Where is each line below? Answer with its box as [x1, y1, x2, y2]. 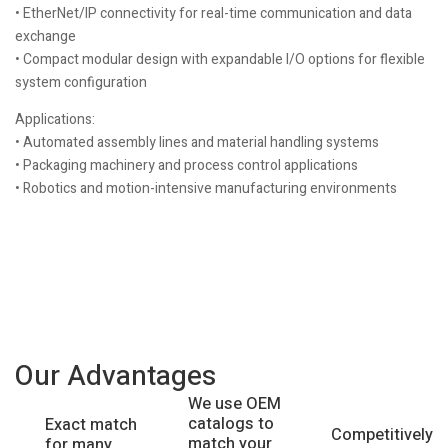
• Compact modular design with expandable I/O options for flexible [15, 49, 425, 70]
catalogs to [188, 412, 274, 436]
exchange [15, 26, 76, 47]
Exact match [45, 412, 137, 437]
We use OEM [188, 392, 281, 416]
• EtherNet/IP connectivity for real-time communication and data [15, 3, 412, 24]
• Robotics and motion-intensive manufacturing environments [15, 178, 397, 199]
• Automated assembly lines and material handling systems [15, 132, 379, 153]
